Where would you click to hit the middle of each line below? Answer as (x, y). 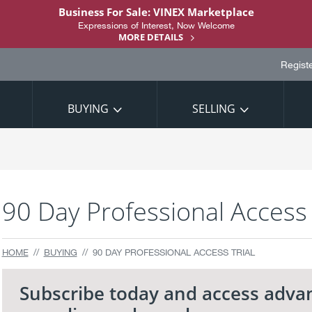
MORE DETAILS (151, 37)
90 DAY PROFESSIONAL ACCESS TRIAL (173, 252)
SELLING (213, 109)
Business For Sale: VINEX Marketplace (156, 11)
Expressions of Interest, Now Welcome (156, 25)
